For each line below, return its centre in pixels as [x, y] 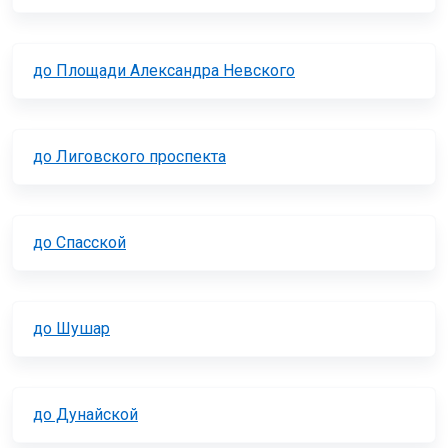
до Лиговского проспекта [129, 157]
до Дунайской [85, 415]
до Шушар [71, 329]
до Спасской [79, 243]
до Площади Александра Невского [164, 71]
